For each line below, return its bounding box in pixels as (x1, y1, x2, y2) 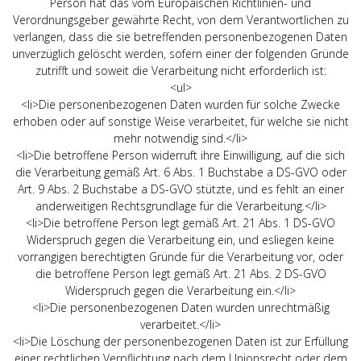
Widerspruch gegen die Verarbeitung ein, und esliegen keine (27, 231, 334, 247)
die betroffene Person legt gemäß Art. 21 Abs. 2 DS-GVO (35, 265, 326, 281)
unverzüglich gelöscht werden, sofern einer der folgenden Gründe (12, 45, 349, 61)
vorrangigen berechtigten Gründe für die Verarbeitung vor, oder (18, 248, 343, 264)
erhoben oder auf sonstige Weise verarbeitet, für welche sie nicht (12, 113, 349, 129)
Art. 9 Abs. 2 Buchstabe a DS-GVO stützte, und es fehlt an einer (17, 180, 344, 197)
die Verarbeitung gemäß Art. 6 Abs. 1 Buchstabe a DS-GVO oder (15, 164, 346, 180)
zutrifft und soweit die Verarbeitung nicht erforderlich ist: (35, 62, 326, 78)
